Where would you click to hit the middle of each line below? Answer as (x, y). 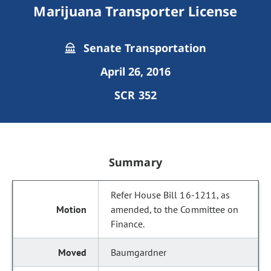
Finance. (128, 224)
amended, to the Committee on (175, 209)
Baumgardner (139, 252)
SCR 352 (135, 95)
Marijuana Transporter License (135, 11)
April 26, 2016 (135, 71)
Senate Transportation (143, 48)
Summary (135, 162)
